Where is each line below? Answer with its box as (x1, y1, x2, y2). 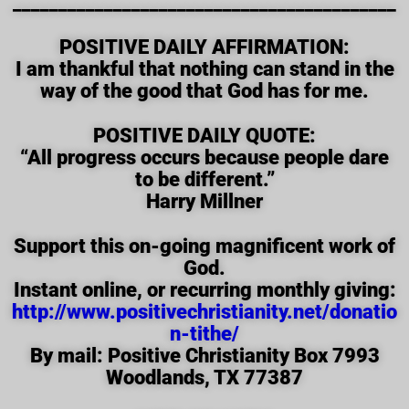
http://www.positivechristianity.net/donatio (12, 300, 397, 323)
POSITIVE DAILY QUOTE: (93, 124, 316, 147)
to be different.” (134, 168, 275, 191)
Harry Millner (146, 190, 263, 213)
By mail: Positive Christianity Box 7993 (29, 344, 380, 367)
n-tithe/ (170, 322, 239, 345)
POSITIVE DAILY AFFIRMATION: (59, 36, 350, 58)
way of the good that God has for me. (40, 79, 369, 102)
